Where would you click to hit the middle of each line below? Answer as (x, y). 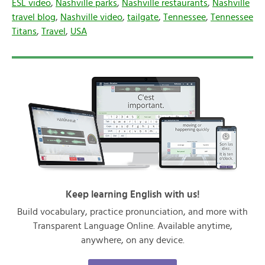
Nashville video (91, 17)
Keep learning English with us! (132, 194)
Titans (24, 31)
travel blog (34, 17)
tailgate (143, 17)
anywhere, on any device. (132, 240)
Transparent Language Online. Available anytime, (132, 226)
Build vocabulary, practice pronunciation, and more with (132, 212)
